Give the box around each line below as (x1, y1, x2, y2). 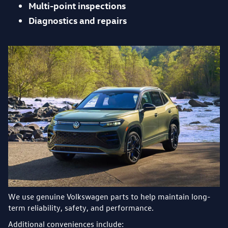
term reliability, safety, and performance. (8, 202, 154, 213)
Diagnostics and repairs (28, 14, 127, 26)
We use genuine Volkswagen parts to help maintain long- (8, 191, 211, 202)
